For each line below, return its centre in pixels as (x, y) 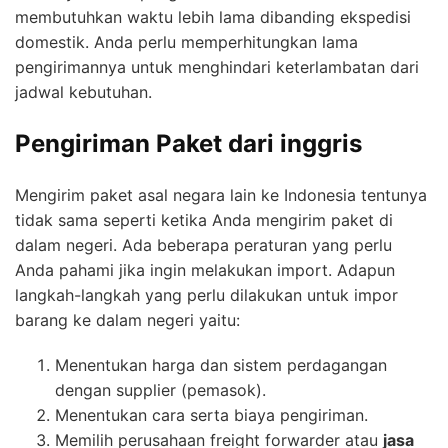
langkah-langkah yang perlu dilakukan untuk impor (206, 295)
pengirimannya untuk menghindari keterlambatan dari (217, 67)
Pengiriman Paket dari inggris (188, 144)
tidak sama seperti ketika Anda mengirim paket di (204, 220)
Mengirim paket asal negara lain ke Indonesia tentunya (221, 195)
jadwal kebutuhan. (83, 92)
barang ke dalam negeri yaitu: (127, 320)
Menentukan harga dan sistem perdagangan (221, 365)
